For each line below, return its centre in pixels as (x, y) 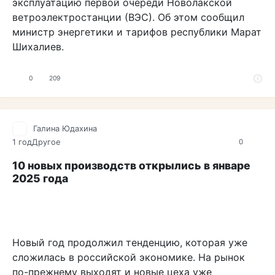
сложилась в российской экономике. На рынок (129, 258)
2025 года (40, 179)
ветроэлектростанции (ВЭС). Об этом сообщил (128, 17)
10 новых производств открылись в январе (131, 166)
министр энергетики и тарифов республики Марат (137, 32)
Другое (46, 142)
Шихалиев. (38, 46)
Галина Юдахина (65, 129)
